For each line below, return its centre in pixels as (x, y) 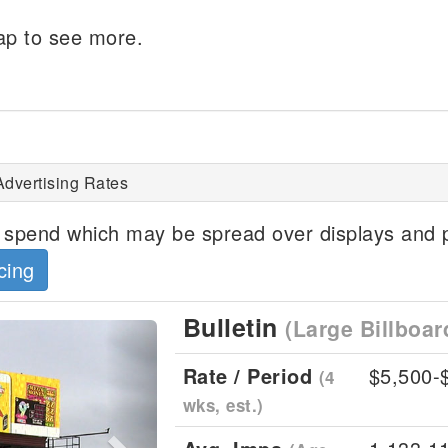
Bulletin (233, 327)
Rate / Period (250, 375)
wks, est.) (223, 405)
